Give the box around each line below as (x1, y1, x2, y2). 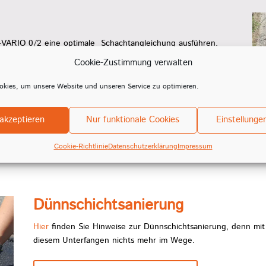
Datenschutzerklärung (107, 141, 178, 151)
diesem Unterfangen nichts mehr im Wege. (33, 235, 195, 247)
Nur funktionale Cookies (86, 113, 180, 126)
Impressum (177, 141, 213, 151)
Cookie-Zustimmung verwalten (74, 56, 192, 69)
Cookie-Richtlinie (53, 141, 108, 151)
